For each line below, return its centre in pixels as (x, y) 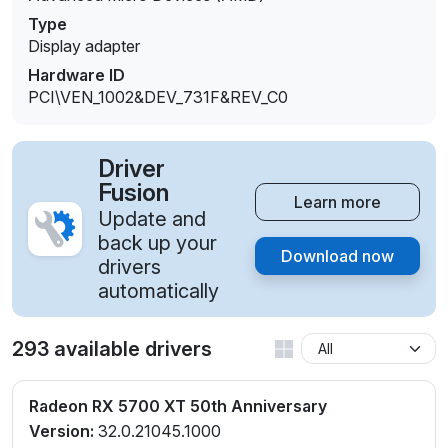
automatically (158, 291)
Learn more (337, 202)
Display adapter (84, 46)
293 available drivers (112, 348)
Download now (337, 256)
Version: (61, 431)
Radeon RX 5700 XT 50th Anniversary (178, 406)
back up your (157, 243)
